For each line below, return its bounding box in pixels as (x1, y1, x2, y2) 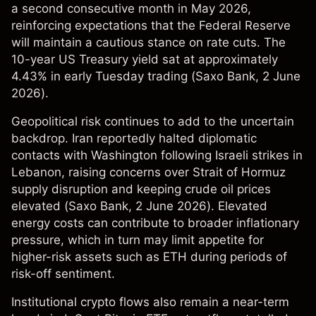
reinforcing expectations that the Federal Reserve (11, 18, 291, 33)
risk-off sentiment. (11, 267, 115, 281)
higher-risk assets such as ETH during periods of (11, 250, 287, 265)
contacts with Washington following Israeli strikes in (11, 148, 303, 163)
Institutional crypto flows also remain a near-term (11, 295, 289, 310)
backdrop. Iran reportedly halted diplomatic (11, 131, 257, 146)
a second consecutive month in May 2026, (11, 1, 251, 16)
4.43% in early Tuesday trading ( (11, 69, 195, 84)
